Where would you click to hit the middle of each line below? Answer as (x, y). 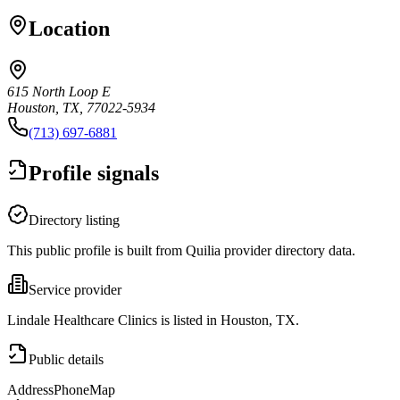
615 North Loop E (59, 91)
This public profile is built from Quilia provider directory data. (181, 250)
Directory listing (74, 220)
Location (69, 28)
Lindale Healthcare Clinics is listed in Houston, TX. (153, 320)
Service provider (75, 289)
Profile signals (94, 173)
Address (30, 389)
